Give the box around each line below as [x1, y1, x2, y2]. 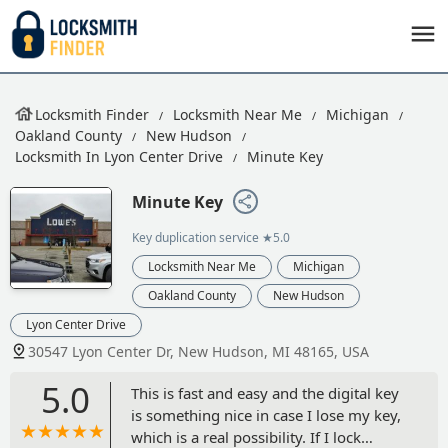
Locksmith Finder [35, 105, 149, 124]
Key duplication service [132, 228, 259, 246]
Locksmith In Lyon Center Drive [15, 147, 223, 166]
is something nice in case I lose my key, [131, 404, 401, 425]
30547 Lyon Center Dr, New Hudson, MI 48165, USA [28, 341, 369, 361]
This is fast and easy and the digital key [131, 382, 399, 403]
